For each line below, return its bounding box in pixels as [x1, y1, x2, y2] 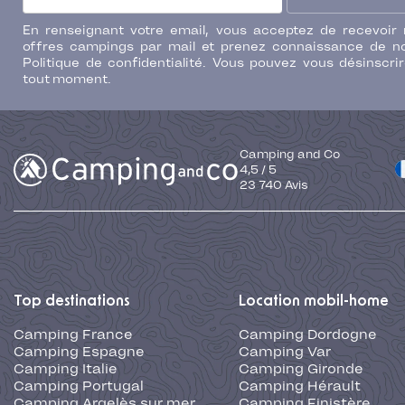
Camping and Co [240, 147, 340, 162]
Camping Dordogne [238, 326, 377, 344]
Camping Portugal [14, 378, 144, 395]
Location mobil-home [238, 294, 389, 309]
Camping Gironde [238, 361, 363, 378]
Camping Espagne [14, 344, 145, 361]
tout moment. [23, 71, 111, 88]
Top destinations [14, 294, 129, 309]
